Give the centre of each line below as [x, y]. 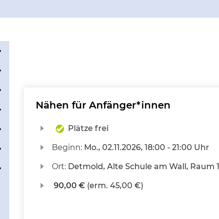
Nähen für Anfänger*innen [103, 105]
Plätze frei [88, 128]
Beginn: [68, 147]
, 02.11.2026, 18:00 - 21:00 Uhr [153, 147]
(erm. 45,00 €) [114, 186]
